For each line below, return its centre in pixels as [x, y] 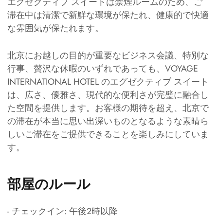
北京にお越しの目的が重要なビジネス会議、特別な [108, 56]
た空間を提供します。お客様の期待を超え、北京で [108, 108]
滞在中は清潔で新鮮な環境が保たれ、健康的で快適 [108, 15]
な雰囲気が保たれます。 [55, 28]
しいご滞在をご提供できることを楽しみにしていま [108, 135]
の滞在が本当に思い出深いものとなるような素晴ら [108, 121]
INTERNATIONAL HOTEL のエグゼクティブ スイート [108, 82]
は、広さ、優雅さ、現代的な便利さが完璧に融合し [108, 95]
